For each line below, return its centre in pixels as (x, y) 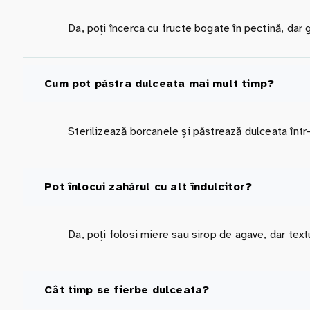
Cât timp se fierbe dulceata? (127, 290)
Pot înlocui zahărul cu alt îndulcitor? (148, 186)
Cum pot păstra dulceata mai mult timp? (159, 83)
